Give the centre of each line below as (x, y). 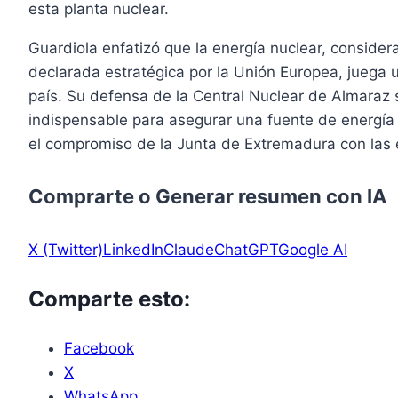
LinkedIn (133, 249)
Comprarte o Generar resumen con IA (207, 197)
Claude (189, 249)
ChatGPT (246, 249)
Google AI (313, 249)
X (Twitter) (66, 249)
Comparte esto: (109, 298)
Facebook (99, 348)
